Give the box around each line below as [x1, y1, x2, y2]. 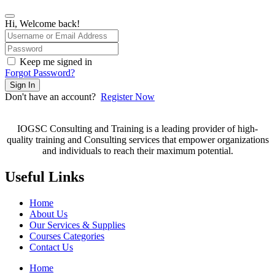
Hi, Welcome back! [5, 18, 80, 29]
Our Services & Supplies [29, 219, 125, 230]
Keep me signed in [20, 56, 92, 68]
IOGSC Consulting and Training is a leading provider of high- [17, 123, 258, 134]
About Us [29, 208, 68, 219]
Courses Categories [29, 230, 104, 241]
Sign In [10, 80, 35, 90]
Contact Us [29, 241, 73, 252]
